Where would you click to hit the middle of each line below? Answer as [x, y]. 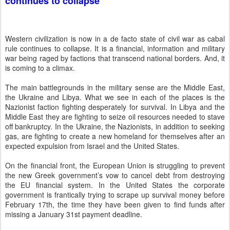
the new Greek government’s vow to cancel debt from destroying [115, 175]
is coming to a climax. [40, 68]
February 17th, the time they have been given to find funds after [115, 205]
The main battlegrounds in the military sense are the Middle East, [115, 88]
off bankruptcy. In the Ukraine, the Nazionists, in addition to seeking [115, 127]
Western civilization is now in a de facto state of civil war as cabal [115, 39]
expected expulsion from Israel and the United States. [92, 146]
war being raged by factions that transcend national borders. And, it [115, 58]
